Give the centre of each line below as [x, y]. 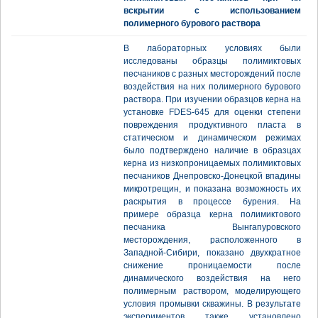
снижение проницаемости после [212, 265]
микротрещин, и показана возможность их [212, 189]
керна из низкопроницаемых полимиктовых [212, 163]
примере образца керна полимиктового [212, 214]
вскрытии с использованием [212, 11]
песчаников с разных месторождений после [212, 74]
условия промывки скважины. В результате [212, 304]
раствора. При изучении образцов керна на [212, 99]
